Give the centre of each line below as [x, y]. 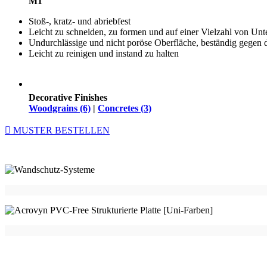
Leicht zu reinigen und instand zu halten [104, 53]
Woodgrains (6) [60, 108]
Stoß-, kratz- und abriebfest [80, 21]
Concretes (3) [125, 108]
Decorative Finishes [68, 97]
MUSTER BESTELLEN [60, 130]
